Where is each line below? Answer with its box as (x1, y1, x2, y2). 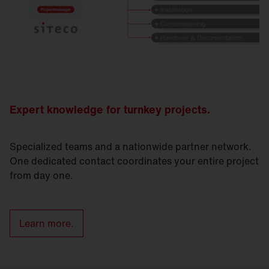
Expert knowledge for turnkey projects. (10, 101, 210, 117)
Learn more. (19, 216, 74, 231)
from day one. (10, 168, 73, 183)
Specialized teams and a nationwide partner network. (10, 139, 252, 154)
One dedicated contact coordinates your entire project (10, 153, 259, 168)
